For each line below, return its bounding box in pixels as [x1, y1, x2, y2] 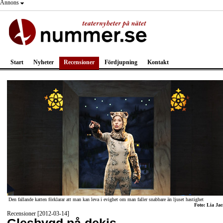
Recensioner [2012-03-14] [7, 210, 69, 217]
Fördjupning [105, 59, 137, 66]
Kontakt [147, 59, 169, 66]
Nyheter [33, 59, 54, 66]
